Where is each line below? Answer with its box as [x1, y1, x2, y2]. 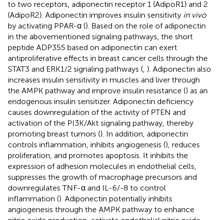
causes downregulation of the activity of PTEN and [8, 107, 186, 117]
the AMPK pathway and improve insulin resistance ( [8, 85, 186, 95]
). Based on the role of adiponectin [85, 21, 206, 30]
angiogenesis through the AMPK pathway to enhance [8, 204, 194, 214]
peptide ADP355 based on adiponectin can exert [8, 42, 177, 52]
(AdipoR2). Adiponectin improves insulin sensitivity [8, 10, 183, 20]
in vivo [183, 10, 206, 20]
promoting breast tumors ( [8, 129, 100, 138]
